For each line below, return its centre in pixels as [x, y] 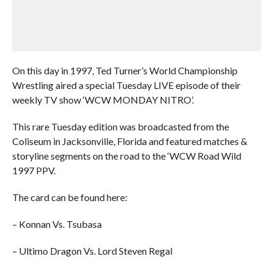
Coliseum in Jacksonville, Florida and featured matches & [129, 141]
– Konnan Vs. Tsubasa [57, 224]
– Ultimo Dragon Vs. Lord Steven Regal [92, 251]
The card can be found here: [69, 197]
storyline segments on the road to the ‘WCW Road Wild [126, 156]
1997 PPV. [34, 170]
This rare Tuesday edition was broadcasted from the [120, 126]
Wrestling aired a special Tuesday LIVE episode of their [126, 85]
